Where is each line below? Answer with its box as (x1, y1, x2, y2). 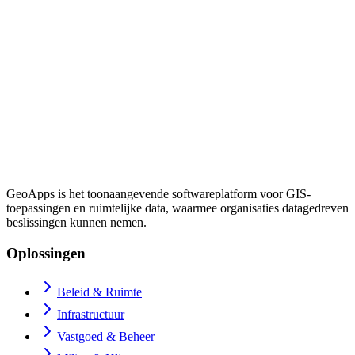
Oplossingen (6, 244, 86, 261)
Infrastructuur (57, 307, 124, 321)
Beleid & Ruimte (57, 284, 142, 299)
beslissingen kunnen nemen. (6, 216, 147, 230)
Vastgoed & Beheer (57, 329, 155, 343)
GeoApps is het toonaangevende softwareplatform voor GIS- (6, 187, 311, 201)
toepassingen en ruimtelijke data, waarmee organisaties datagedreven (6, 201, 349, 216)
